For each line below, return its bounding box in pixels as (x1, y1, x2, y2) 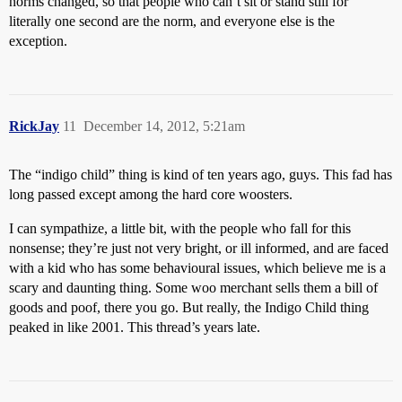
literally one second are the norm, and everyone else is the (9, 13, 335, 29)
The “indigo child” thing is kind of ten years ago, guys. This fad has (9, 166, 392, 182)
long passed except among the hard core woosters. (9, 186, 293, 202)
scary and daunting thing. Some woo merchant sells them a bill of (9, 279, 378, 295)
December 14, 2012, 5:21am (83, 118, 245, 134)
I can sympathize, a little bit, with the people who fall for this (9, 220, 351, 236)
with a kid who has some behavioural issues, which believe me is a (9, 259, 386, 275)
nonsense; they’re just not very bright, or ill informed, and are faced (9, 240, 389, 256)
